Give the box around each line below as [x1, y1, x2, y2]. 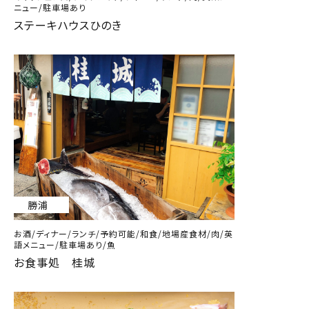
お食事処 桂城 [14, 253, 95, 270]
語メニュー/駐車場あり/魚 [14, 238, 116, 250]
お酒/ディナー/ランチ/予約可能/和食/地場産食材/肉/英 [14, 227, 233, 239]
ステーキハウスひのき [14, 16, 122, 33]
